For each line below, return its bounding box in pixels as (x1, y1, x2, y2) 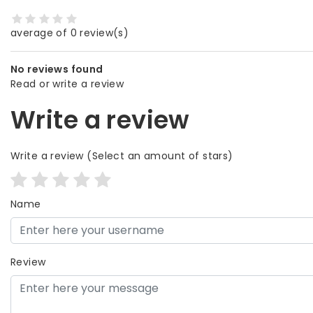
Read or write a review (10, 76, 124, 91)
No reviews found (10, 61, 103, 76)
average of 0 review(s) (10, 25, 129, 40)
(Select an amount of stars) (83, 148, 233, 163)
